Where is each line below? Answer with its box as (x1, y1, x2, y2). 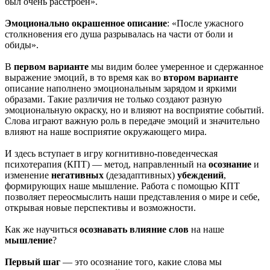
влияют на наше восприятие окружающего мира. (5, 126, 207, 137)
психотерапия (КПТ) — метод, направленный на (5, 159, 209, 169)
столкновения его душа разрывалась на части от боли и (5, 28, 233, 39)
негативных (51, 169, 104, 180)
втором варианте (163, 72, 238, 83)
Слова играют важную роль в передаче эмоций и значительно (5, 115, 260, 126)
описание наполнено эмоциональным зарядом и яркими (5, 83, 237, 93)
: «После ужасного (167, 17, 243, 28)
